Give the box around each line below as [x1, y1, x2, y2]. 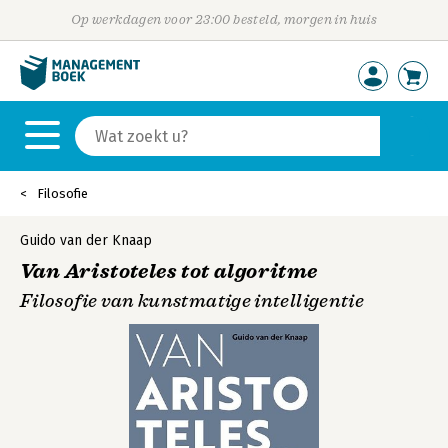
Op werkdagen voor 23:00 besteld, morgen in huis [70, 12, 378, 27]
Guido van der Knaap [20, 232, 152, 249]
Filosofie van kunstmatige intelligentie [20, 290, 365, 312]
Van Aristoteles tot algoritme [20, 259, 318, 284]
